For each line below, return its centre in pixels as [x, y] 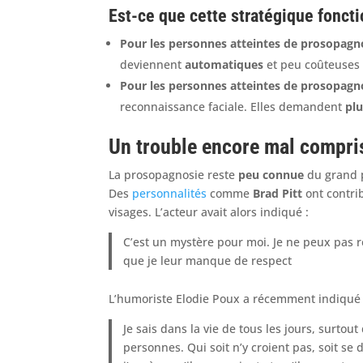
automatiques [224, 64]
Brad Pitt [278, 193]
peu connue [271, 174]
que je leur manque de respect [207, 260]
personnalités [170, 193]
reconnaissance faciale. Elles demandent [233, 106]
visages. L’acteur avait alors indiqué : [209, 211]
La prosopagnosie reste [174, 174]
